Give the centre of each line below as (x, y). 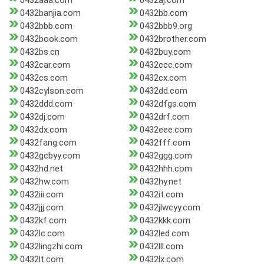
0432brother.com (173, 39)
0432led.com (164, 234)
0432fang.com (48, 143)
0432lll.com (161, 247)
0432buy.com (165, 52)
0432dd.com (163, 91)
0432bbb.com (46, 26)
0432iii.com (42, 195)
